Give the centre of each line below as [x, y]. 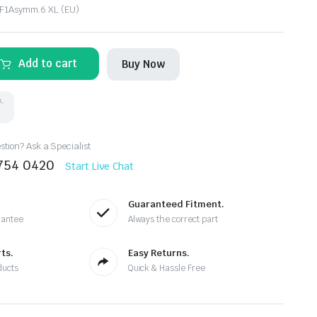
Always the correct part [173, 219]
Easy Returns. [158, 253]
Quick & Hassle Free [167, 268]
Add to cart [48, 63]
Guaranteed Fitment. [176, 204]
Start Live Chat [99, 166]
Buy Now [144, 64]
